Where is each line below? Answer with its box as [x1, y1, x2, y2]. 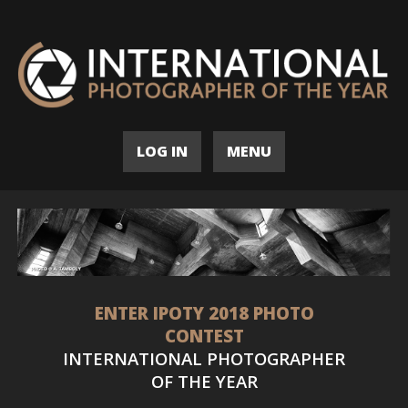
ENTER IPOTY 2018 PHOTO [94, 301, 314, 325]
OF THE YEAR [150, 370, 258, 393]
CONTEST [164, 324, 244, 348]
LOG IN [137, 140, 188, 161]
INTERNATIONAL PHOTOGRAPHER [63, 347, 345, 371]
